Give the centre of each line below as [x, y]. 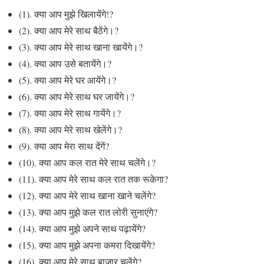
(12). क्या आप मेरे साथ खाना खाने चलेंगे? [87, 195]
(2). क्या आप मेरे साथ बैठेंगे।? [69, 30]
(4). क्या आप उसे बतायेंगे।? [65, 63]
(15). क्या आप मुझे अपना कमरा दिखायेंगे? [87, 245]
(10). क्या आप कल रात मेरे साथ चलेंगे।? [87, 162]
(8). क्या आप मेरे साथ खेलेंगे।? [70, 129]
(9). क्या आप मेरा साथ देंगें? [64, 146]
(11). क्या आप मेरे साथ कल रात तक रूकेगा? [93, 179]
